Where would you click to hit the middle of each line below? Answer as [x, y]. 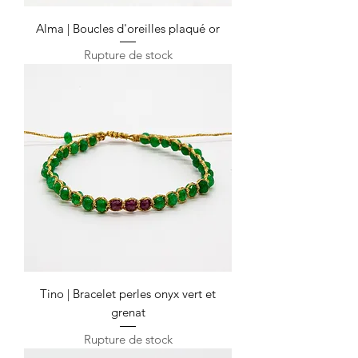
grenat [128, 312]
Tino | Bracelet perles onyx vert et [128, 294]
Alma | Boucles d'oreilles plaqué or [128, 28]
